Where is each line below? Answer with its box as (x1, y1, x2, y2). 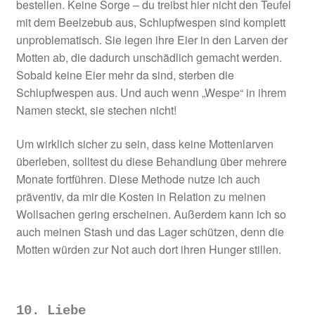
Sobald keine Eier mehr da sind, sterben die (15, 67, 234, 84)
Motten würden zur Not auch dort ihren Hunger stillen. (15, 240, 281, 257)
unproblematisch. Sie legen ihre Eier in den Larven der (15, 32, 288, 49)
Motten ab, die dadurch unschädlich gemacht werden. (15, 49, 282, 66)
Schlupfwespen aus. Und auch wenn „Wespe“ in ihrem (15, 84, 286, 101)
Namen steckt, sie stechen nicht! (15, 102, 176, 119)
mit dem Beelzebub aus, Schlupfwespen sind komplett (15, 14, 285, 31)
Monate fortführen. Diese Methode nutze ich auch (15, 170, 260, 187)
